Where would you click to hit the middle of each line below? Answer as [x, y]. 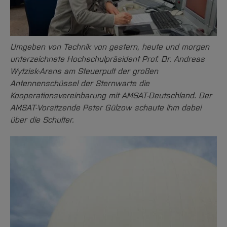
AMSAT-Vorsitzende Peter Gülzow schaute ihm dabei [106, 108]
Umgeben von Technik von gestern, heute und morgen [110, 47]
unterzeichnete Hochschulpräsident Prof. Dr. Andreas [107, 59]
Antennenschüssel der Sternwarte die [80, 84]
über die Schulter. [42, 120]
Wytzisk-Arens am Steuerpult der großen [84, 71]
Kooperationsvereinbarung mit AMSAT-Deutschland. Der [111, 96]
